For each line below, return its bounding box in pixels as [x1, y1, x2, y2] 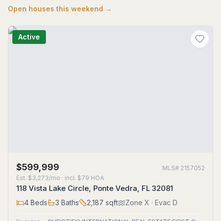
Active [18, 33, 40, 41]
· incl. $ [60, 174, 81, 182]
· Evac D [149, 198, 178, 207]
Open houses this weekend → [8, 4, 112, 13]
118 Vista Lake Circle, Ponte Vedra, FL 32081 [16, 184, 173, 193]
